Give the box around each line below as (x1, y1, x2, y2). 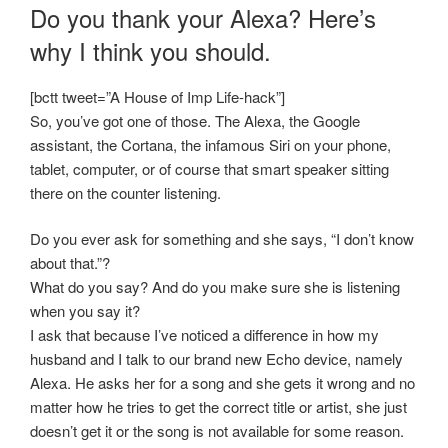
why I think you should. (30, 32, 271, 68)
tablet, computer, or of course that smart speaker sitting (30, 157, 389, 179)
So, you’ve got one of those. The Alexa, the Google (30, 109, 360, 131)
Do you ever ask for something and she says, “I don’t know (30, 228, 414, 250)
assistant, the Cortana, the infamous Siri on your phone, (30, 133, 391, 155)
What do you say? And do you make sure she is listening (30, 276, 400, 298)
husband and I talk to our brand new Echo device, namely (30, 348, 403, 370)
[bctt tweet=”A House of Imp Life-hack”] (30, 85, 285, 107)
